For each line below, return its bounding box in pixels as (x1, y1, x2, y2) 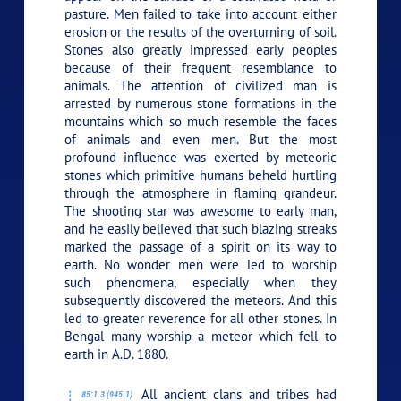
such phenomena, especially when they (64, 274, 337, 292)
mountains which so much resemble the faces (64, 113, 337, 131)
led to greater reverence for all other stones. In (64, 310, 337, 328)
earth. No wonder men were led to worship (64, 256, 337, 274)
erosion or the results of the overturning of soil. (64, 23, 337, 41)
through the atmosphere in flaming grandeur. (64, 184, 337, 202)
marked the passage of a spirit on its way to (64, 238, 337, 256)
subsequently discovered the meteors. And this (64, 292, 337, 310)
